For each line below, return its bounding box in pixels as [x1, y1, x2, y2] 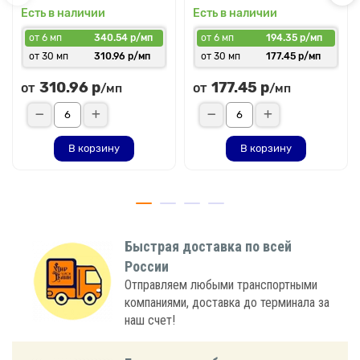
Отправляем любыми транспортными [125, 276, 317, 292]
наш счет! [125, 312, 175, 328]
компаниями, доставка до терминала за [125, 294, 329, 310]
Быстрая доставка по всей [125, 237, 292, 255]
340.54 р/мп [94, 31, 153, 43]
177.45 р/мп [266, 50, 321, 62]
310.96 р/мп [94, 50, 150, 62]
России [125, 257, 169, 275]
